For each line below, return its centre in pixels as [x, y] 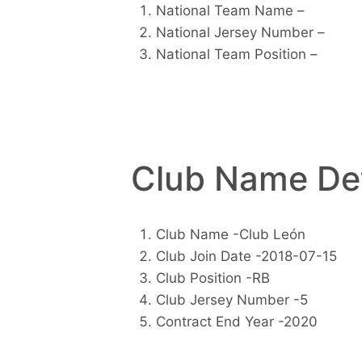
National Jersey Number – [240, 32]
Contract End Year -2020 [236, 322]
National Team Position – [236, 54]
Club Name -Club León [230, 235]
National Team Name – [230, 10]
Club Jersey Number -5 [232, 300]
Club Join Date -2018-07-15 [246, 257]
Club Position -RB [213, 278]
